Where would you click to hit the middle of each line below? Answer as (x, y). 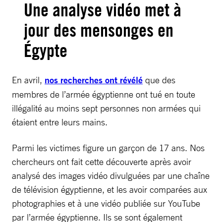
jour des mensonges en (99, 30)
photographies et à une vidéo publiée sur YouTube (106, 203)
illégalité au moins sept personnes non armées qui (106, 108)
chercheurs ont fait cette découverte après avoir (102, 161)
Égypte (46, 50)
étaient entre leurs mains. (60, 122)
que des (159, 80)
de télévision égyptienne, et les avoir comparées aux (110, 189)
